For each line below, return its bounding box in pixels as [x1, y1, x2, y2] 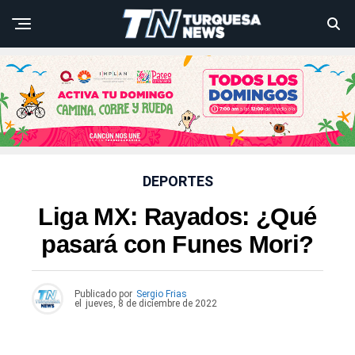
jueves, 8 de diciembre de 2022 [86, 298, 217, 310]
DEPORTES [142, 173, 213, 190]
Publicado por [74, 288, 132, 300]
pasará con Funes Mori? [41, 231, 314, 259]
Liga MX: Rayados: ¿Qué [38, 203, 317, 231]
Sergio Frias [136, 288, 187, 300]
